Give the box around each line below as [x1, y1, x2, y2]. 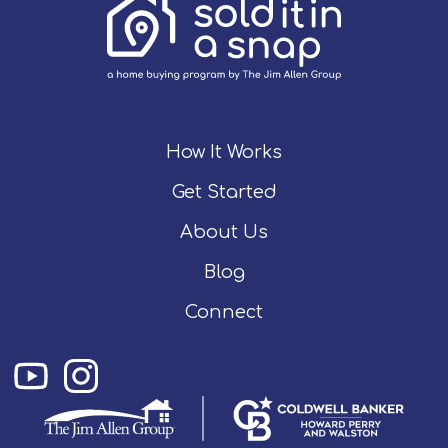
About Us [180, 222, 268, 243]
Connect [185, 302, 263, 323]
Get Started [171, 182, 277, 203]
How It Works [166, 142, 282, 163]
